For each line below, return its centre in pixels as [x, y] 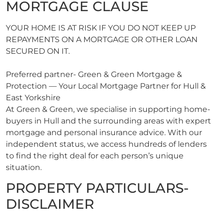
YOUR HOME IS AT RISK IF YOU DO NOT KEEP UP [101, 28]
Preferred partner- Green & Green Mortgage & [94, 75]
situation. [24, 168]
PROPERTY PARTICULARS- [97, 188]
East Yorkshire [33, 98]
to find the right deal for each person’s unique [95, 156]
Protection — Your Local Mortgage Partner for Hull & [106, 86]
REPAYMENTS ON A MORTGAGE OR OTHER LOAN [102, 40]
